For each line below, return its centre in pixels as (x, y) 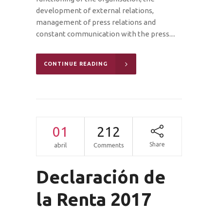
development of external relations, (95, 10)
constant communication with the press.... (106, 34)
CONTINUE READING (76, 64)
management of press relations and (96, 22)
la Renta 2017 (94, 199)
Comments (109, 145)
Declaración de (101, 177)
